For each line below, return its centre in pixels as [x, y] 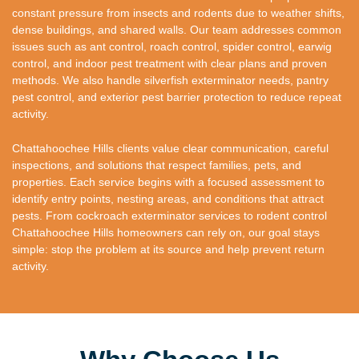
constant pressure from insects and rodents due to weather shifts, [178, 12]
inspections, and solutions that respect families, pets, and [157, 165]
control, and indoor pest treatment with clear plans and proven [169, 63]
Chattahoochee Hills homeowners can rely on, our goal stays [166, 233]
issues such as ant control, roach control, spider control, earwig [172, 46]
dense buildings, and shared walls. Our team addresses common [177, 29]
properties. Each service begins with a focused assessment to [168, 182]
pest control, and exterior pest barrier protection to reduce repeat [177, 97]
